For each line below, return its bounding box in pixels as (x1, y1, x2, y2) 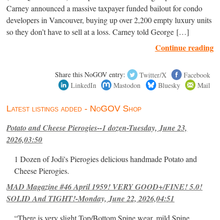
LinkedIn (71, 80, 97, 90)
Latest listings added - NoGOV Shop (6, 104, 142, 114)
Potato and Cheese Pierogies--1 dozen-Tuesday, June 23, (6, 122, 188, 134)
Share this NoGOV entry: (55, 70, 126, 80)
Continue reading (155, 42, 214, 54)
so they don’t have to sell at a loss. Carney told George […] (6, 27, 190, 38)
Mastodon (113, 80, 141, 90)
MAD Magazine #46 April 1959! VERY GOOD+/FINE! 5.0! (6, 181, 203, 192)
